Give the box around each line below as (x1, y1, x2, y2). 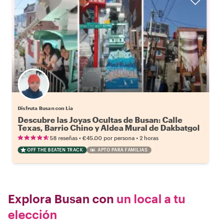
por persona (104, 135, 135, 141)
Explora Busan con (8, 191, 114, 206)
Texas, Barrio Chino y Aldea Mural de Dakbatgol (18, 123, 200, 132)
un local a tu (114, 191, 185, 206)
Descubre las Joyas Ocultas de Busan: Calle (18, 115, 183, 124)
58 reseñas (50, 135, 77, 141)
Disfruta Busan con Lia (18, 105, 74, 111)
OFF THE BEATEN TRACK (27, 147, 83, 152)
